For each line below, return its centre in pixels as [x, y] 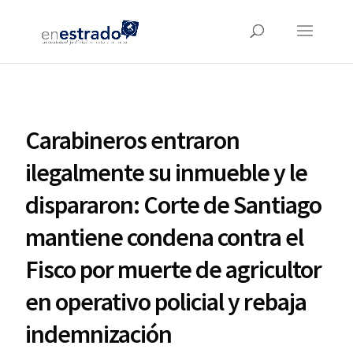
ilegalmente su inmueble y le [167, 173]
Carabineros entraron [133, 140]
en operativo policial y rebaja [166, 302]
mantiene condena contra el [165, 237]
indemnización [99, 334]
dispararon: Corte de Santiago [174, 205]
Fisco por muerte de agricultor [174, 269]
